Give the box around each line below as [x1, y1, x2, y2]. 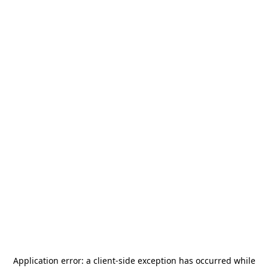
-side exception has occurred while [115, 255, 255, 266]
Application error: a [13, 255, 93, 266]
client [93, 255, 115, 266]
